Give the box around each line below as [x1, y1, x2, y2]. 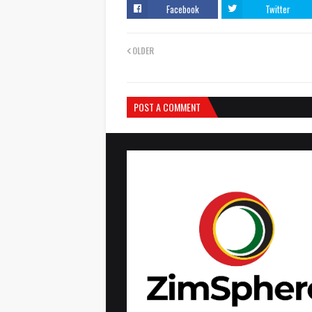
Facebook [166, 1, 199, 16]
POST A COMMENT [134, 99, 201, 114]
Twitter [265, 1, 290, 16]
